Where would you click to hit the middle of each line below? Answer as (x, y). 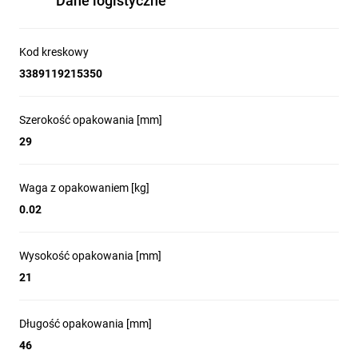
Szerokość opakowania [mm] (91, 120)
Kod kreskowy (54, 52)
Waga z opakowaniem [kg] (84, 188)
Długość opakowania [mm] (86, 324)
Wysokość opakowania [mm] (90, 256)
